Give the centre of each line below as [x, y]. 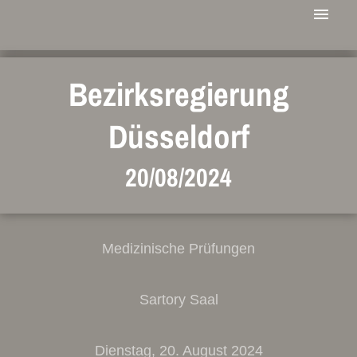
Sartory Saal [178, 300]
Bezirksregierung [178, 94]
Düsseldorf [178, 137]
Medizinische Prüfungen [178, 249]
